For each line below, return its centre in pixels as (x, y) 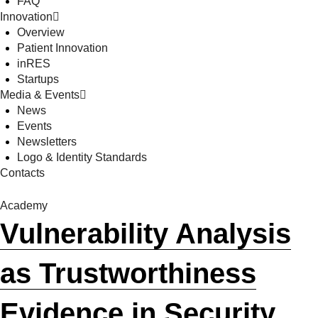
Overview (41, 32)
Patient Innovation (62, 48)
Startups (38, 79)
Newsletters (47, 141)
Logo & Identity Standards (82, 157)
